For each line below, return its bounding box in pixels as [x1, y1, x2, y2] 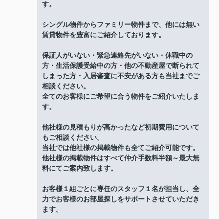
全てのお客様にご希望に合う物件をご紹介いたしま [42, 93, 199, 101]
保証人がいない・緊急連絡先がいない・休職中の [42, 52, 193, 60]
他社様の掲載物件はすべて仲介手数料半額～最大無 [42, 154, 199, 162]
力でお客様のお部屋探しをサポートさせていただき [42, 196, 199, 203]
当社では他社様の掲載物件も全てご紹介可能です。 [42, 144, 199, 152]
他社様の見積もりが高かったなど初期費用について [42, 124, 199, 131]
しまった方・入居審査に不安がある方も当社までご [42, 72, 199, 80]
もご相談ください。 [42, 134, 104, 142]
